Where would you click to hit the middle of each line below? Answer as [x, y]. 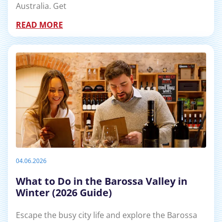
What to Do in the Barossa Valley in [102, 181]
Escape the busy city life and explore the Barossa [107, 215]
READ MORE [39, 25]
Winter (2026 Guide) [64, 193]
